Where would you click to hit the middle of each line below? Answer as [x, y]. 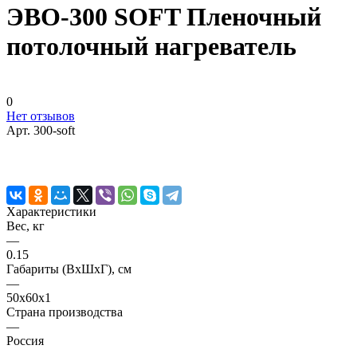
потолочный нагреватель [151, 47]
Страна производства [65, 312]
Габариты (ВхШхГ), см [69, 269]
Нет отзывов [41, 116]
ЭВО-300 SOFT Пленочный [164, 17]
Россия [25, 340]
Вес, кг [25, 226]
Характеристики [51, 211]
